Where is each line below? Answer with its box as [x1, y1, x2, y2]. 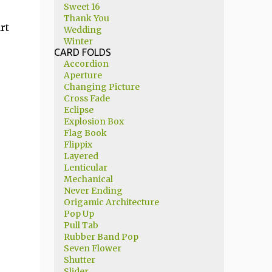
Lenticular [63, 162, 107, 173]
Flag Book [63, 127, 107, 138]
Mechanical [63, 174, 113, 185]
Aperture [63, 70, 102, 81]
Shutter [63, 254, 95, 265]
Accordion [63, 58, 109, 69]
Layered [63, 151, 98, 161]
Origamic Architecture [63, 197, 159, 208]
